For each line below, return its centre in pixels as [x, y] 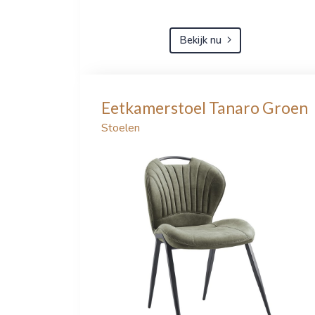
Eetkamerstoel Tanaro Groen [205, 107]
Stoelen [121, 128]
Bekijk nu [200, 40]
